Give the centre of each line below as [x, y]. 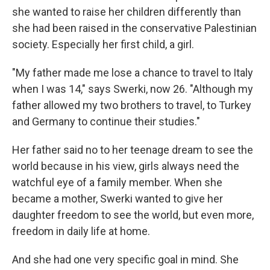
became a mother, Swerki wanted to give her [118, 199]
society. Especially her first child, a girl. [103, 45]
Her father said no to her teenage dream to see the [133, 150]
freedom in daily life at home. [81, 231]
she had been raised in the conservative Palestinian [134, 28]
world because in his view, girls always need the [126, 166]
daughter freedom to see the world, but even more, [133, 215]
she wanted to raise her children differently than [127, 12]
